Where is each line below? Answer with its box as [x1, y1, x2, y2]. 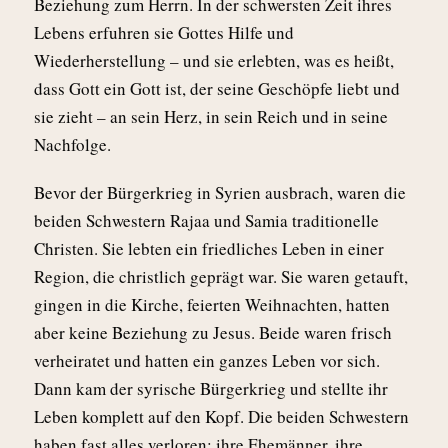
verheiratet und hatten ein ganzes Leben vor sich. [34, 348, 380, 372]
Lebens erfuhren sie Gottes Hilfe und [34, 20, 294, 44]
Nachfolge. [34, 132, 111, 156]
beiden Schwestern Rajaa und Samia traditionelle [34, 208, 379, 232]
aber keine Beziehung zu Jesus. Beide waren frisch [34, 320, 392, 344]
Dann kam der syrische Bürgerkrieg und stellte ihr [34, 376, 388, 400]
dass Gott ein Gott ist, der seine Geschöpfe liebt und [34, 76, 400, 100]
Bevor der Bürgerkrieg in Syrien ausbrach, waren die [34, 180, 406, 204]
